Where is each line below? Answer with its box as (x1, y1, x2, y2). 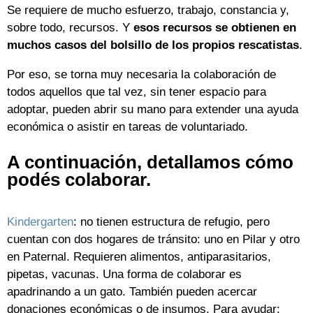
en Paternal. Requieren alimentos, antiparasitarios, (7, 250, 271, 264)
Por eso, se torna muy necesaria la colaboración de (7, 68, 276, 82)
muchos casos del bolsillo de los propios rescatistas (7, 38, 299, 52)
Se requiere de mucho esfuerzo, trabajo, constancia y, (7, 3, 289, 17)
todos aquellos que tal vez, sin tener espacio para (7, 85, 266, 99)
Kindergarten (7, 215, 73, 229)
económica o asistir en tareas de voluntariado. (7, 120, 248, 134)
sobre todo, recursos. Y (7, 21, 133, 35)
